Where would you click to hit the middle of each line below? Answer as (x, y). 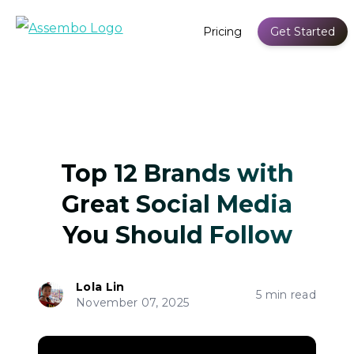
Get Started (303, 32)
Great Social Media (177, 204)
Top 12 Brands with (177, 173)
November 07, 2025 (133, 302)
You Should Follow (177, 235)
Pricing (222, 32)
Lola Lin (100, 286)
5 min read (286, 294)
